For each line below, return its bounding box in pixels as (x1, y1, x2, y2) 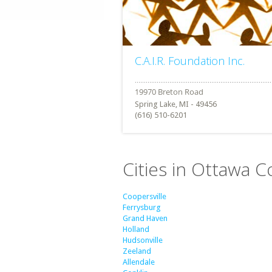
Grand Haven (123, 214, 168, 223)
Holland (123, 225, 149, 234)
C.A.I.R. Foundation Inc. (135, 53, 245, 69)
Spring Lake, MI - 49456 (135, 100, 217, 109)
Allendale (123, 257, 155, 267)
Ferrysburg (123, 203, 161, 212)
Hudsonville (123, 236, 163, 245)
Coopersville (123, 192, 166, 201)
